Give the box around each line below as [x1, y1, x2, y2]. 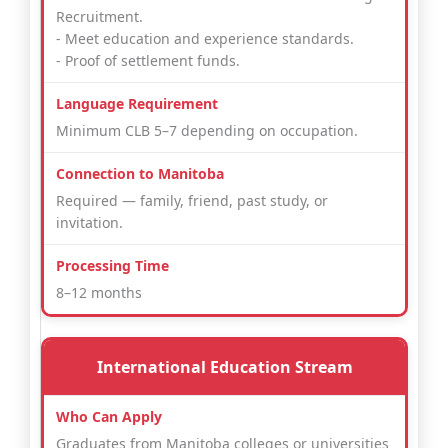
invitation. [56, 213, 123, 233]
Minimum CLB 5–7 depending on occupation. [56, 121, 358, 141]
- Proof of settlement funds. [56, 51, 240, 71]
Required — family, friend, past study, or [56, 191, 328, 211]
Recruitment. [56, 7, 143, 27]
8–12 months [56, 283, 142, 303]
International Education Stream [96, 356, 353, 379]
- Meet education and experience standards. [56, 29, 354, 49]
